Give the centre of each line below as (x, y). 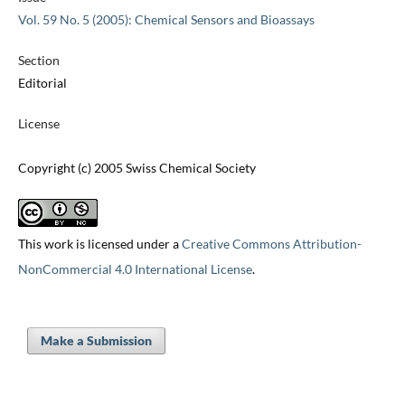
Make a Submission (96, 341)
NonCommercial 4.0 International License (135, 269)
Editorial (42, 83)
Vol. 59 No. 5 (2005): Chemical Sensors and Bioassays (166, 20)
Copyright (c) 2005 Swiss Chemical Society (137, 168)
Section (38, 61)
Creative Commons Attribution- (271, 244)
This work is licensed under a (99, 244)
